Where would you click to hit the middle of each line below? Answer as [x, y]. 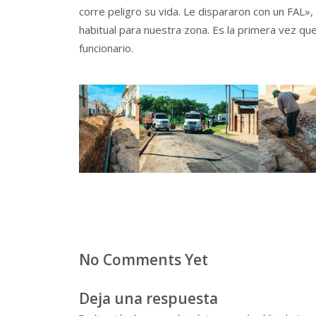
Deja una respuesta [148, 298]
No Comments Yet [144, 259]
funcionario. [106, 48]
